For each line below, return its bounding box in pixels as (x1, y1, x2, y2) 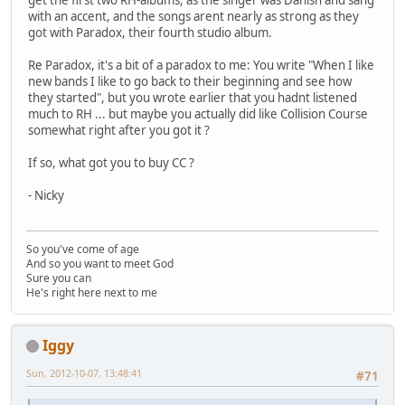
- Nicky (28, 187, 64, 204)
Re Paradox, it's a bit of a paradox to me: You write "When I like (28, 57, 374, 74)
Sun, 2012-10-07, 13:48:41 (26, 365, 142, 380)
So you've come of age (26, 240, 139, 257)
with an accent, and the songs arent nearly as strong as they (28, 8, 359, 25)
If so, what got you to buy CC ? (28, 155, 194, 172)
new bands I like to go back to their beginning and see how (28, 73, 352, 90)
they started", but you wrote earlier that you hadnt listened (28, 89, 357, 107)
